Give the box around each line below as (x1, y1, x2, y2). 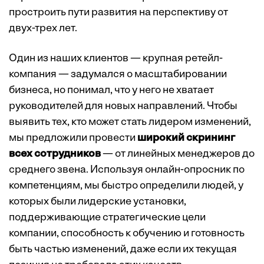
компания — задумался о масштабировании (9, 68, 227, 80)
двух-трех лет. (9, 22, 77, 34)
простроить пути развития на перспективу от (9, 6, 228, 18)
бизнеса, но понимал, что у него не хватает (9, 84, 214, 96)
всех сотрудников (9, 148, 101, 160)
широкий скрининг (137, 132, 235, 144)
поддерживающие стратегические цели (9, 212, 206, 223)
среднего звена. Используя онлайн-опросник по (9, 164, 245, 176)
